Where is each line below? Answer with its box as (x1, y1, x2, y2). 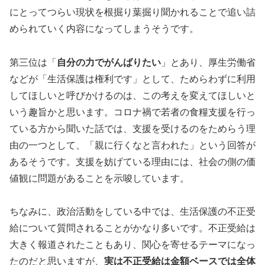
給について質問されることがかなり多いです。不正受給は (9, 223, 256, 234)
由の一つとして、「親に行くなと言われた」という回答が (9, 140, 256, 150)
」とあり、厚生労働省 (161, 57, 256, 67)
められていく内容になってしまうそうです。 (9, 23, 199, 34)
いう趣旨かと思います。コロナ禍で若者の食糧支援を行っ (9, 106, 256, 117)
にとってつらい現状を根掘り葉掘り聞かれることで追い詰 (9, 7, 256, 17)
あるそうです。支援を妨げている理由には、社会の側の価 (9, 156, 256, 167)
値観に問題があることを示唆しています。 (9, 173, 189, 183)
